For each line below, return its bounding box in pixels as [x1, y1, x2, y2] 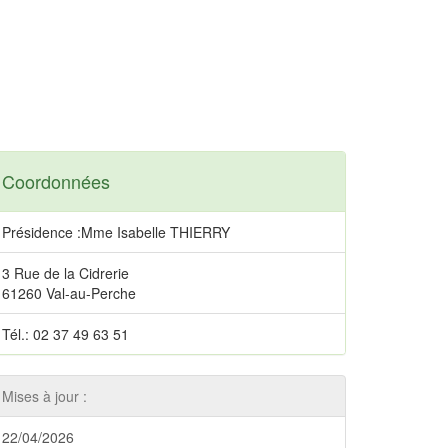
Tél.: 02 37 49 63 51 [2, 324, 129, 344]
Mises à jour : [2, 386, 87, 406]
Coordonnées [2, 168, 110, 194]
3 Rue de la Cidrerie [2, 263, 129, 283]
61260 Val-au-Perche [2, 283, 136, 303]
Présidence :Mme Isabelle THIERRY [2, 222, 230, 242]
